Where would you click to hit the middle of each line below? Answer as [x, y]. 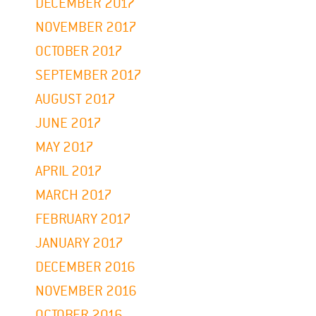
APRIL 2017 [69, 171]
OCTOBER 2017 [79, 51]
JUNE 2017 [68, 123]
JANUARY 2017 [79, 243]
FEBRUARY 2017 [83, 219]
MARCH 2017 [74, 195]
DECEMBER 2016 [85, 267]
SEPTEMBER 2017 [89, 75]
